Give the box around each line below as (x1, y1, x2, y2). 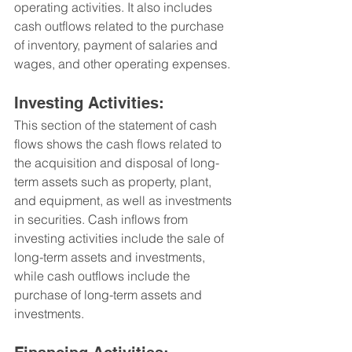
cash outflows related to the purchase (14, 17, 227, 34)
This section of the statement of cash (14, 116, 220, 133)
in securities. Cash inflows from (14, 211, 191, 227)
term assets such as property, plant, (14, 173, 214, 189)
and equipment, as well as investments (14, 192, 235, 208)
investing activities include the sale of (14, 229, 227, 246)
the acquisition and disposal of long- (14, 154, 219, 170)
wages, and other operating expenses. (14, 55, 230, 71)
